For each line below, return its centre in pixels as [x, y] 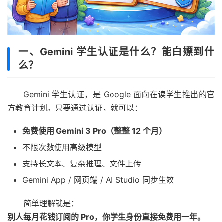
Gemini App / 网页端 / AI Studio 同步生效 [98, 180]
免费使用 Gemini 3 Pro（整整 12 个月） [94, 131]
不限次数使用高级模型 [62, 147]
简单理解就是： [51, 203]
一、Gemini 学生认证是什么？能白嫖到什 [116, 51]
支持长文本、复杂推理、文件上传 [82, 163]
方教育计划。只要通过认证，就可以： [75, 107]
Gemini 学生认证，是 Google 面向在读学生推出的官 [119, 94]
